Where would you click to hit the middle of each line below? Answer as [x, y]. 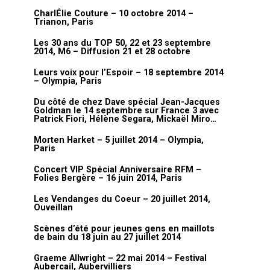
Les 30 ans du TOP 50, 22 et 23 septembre [122, 43]
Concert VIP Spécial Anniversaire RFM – [118, 170]
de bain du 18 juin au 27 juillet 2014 [107, 237]
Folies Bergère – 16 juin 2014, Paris [108, 178]
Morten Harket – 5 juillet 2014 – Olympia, [119, 140]
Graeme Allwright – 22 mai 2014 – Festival [120, 258]
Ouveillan [53, 208]
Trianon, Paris [64, 22]
